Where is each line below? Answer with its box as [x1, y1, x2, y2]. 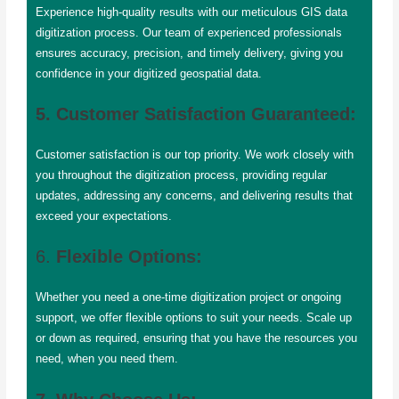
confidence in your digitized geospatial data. [35, 66, 262, 80]
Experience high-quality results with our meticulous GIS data [35, 4, 347, 19]
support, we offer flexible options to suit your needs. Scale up [35, 311, 352, 325]
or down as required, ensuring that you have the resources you [35, 331, 357, 346]
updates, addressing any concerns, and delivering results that [35, 189, 353, 203]
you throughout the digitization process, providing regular [35, 168, 327, 183]
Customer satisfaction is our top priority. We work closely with [35, 148, 354, 162]
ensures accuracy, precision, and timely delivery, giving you [35, 45, 343, 60]
